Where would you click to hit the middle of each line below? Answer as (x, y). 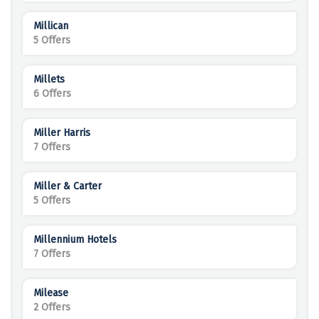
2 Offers (52, 308)
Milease (51, 293)
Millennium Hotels (75, 240)
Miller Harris (62, 133)
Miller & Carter (68, 187)
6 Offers (52, 94)
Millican (51, 26)
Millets (49, 80)
